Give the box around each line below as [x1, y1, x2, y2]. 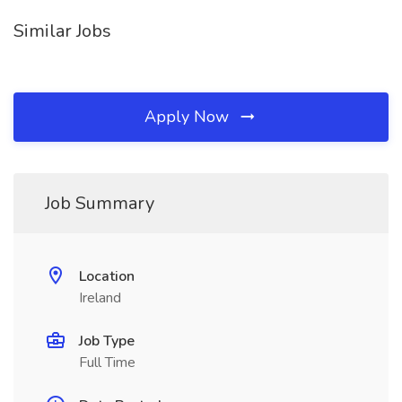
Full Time [79, 353, 135, 372]
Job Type [79, 331, 135, 351]
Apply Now [144, 106, 233, 127]
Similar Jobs [13, 19, 111, 43]
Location [79, 267, 135, 286]
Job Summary [45, 191, 154, 215]
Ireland [79, 288, 121, 308]
